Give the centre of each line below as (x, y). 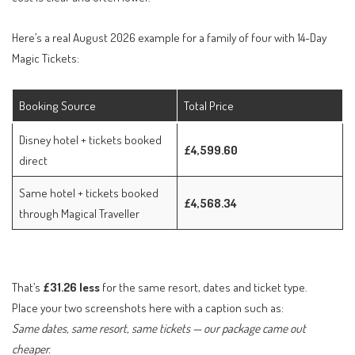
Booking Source (57, 105)
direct (33, 160)
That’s (27, 287)
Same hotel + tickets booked (88, 192)
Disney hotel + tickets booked (90, 139)
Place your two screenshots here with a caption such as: (148, 308)
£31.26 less (71, 287)
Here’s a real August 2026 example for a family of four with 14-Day (169, 38)
